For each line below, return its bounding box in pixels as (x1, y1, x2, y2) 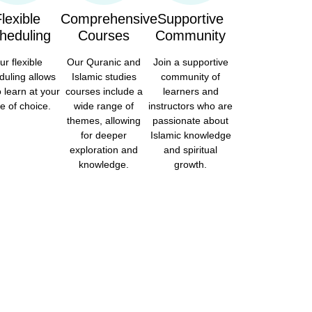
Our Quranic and (67, 56, 141, 68)
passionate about (153, 115, 229, 127)
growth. (174, 159, 208, 171)
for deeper (81, 130, 127, 141)
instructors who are (148, 100, 233, 112)
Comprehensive (61, 11, 158, 27)
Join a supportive (153, 56, 228, 68)
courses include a (65, 86, 143, 97)
